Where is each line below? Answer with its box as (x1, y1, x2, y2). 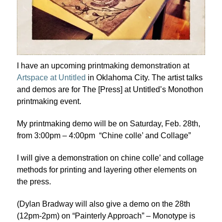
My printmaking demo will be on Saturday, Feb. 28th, (17, 119, 200, 128)
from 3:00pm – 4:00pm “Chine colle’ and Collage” (17, 131, 191, 140)
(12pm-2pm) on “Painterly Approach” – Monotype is (17, 211, 195, 220)
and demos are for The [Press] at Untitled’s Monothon (17, 85, 203, 94)
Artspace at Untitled (17, 73, 86, 82)
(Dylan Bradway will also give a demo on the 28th (17, 199, 190, 208)
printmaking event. (17, 97, 81, 106)
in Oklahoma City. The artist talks (86, 73, 203, 82)
